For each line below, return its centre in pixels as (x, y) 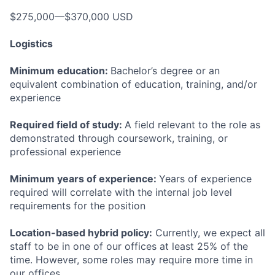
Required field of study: (67, 125)
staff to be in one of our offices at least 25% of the (129, 246)
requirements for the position (78, 206)
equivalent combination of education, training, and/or (134, 84)
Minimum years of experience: (84, 179)
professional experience (65, 152)
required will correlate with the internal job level (121, 192)
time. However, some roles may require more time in (131, 260)
